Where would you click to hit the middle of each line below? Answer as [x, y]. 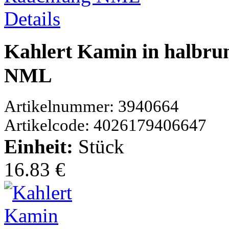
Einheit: [41, 147]
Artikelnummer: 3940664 [91, 107]
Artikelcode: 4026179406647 [105, 125]
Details [32, 18]
